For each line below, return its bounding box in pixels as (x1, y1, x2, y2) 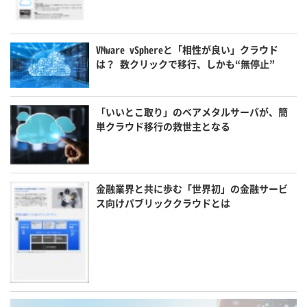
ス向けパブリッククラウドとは (96, 196, 231, 210)
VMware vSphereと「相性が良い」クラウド (96, 42, 279, 57)
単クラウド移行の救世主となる (96, 119, 231, 134)
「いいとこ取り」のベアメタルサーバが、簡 (96, 105, 288, 119)
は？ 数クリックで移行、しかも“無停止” (96, 57, 275, 71)
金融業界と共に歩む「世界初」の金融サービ (96, 182, 288, 196)
